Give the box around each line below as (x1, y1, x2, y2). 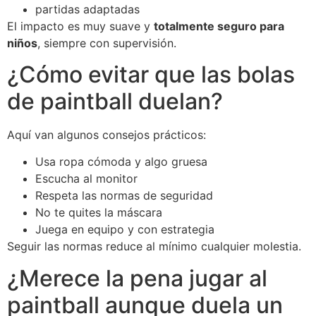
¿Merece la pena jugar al (7, 264, 267, 292)
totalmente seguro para (154, 18, 284, 33)
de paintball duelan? (7, 87, 223, 115)
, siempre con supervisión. (37, 35, 176, 50)
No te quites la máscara (35, 205, 162, 220)
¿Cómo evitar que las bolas (7, 60, 295, 88)
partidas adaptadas (35, 1, 140, 16)
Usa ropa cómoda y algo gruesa (35, 154, 207, 169)
